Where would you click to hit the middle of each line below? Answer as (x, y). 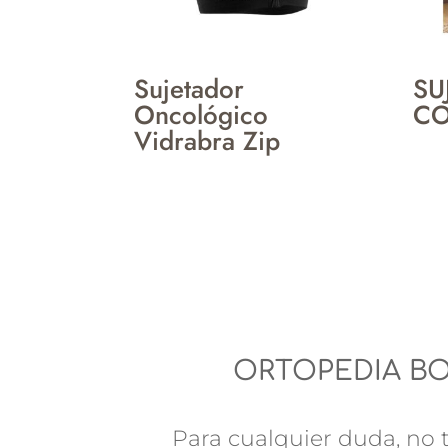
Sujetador (189, 88)
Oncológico (201, 114)
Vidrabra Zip (207, 140)
